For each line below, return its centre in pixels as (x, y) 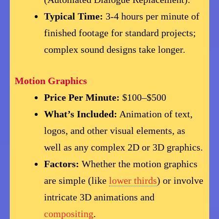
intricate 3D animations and (99, 197)
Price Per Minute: (82, 98)
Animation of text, (155, 114)
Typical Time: (74, 16)
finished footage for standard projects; (120, 33)
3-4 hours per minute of (152, 16)
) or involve (180, 181)
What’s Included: (81, 114)
